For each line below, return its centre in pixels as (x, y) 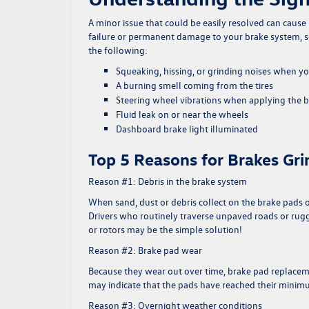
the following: (118, 50)
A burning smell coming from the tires (196, 85)
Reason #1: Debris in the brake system (168, 181)
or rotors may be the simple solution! (165, 229)
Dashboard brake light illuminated (187, 129)
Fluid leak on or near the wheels (183, 114)
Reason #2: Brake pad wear (145, 250)
